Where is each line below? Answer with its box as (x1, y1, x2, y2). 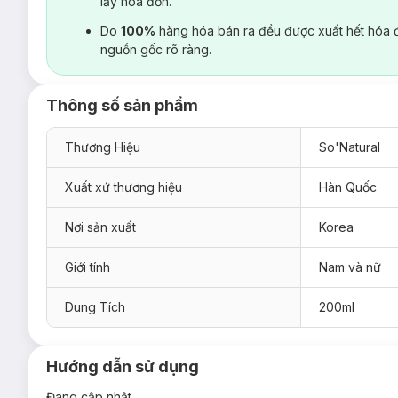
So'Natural (319, 139, 380, 155)
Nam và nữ (319, 259, 381, 275)
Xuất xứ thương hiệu (65, 179, 182, 195)
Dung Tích (65, 298, 125, 314)
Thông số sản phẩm (46, 95, 198, 115)
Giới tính (65, 259, 110, 275)
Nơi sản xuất (65, 219, 136, 235)
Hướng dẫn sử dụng (46, 356, 199, 376)
